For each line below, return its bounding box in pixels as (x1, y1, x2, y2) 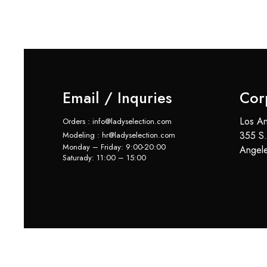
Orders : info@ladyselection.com (63, 115, 172, 127)
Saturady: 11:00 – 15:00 (63, 151, 147, 163)
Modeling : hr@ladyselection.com (63, 129, 176, 141)
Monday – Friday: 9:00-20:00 (63, 141, 166, 153)
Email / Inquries (63, 86, 172, 108)
